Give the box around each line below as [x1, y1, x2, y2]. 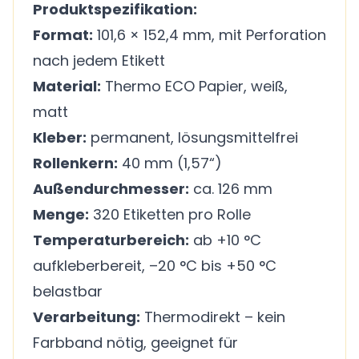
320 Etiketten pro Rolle [89, 204, 251, 224]
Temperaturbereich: [33, 229, 189, 250]
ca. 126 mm [189, 178, 272, 199]
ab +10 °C [189, 229, 261, 250]
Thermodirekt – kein [140, 306, 285, 327]
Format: [33, 24, 93, 45]
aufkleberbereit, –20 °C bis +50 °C [33, 255, 276, 276]
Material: [33, 75, 101, 96]
